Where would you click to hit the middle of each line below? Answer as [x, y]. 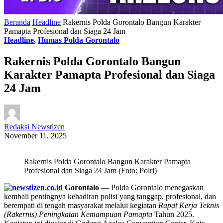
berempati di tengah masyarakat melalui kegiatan [81, 206]
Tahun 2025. [173, 215]
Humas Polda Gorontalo [79, 40]
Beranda [17, 22]
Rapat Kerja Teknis [189, 206]
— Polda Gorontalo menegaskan [151, 188]
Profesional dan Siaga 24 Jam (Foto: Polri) [90, 171]
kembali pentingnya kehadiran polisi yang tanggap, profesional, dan [110, 197]
